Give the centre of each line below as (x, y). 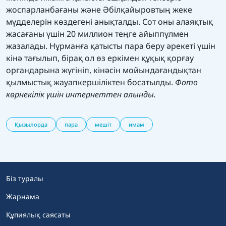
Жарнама (23, 196)
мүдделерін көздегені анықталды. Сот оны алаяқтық (109, 21)
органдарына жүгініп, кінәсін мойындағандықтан (104, 70)
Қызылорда (31, 124)
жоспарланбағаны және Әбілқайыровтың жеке (99, 9)
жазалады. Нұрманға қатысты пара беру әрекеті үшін (111, 46)
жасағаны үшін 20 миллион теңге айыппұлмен (97, 34)
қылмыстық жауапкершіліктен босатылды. (91, 82)
